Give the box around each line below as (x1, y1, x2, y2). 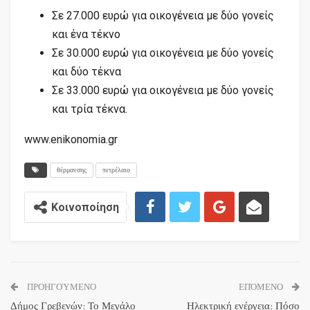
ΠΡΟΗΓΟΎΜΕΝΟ (25, 281, 96, 293)
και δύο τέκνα (52, 64, 121, 78)
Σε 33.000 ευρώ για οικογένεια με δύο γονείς (52, 83, 274, 97)
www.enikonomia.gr (24, 132, 118, 146)
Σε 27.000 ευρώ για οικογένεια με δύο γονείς (52, 8, 274, 22)
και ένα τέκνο (52, 27, 120, 41)
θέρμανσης (57, 165, 86, 174)
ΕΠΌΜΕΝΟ (239, 281, 285, 293)
